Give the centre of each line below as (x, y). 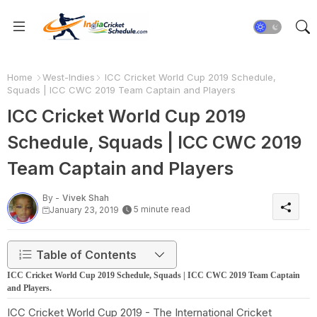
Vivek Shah (86, 198)
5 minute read (162, 209)
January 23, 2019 (84, 210)
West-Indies (69, 77)
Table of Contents (86, 254)
